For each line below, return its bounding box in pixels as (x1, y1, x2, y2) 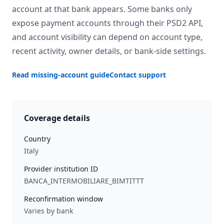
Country (24, 134, 50, 143)
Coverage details (24, 112, 90, 123)
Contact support (109, 70, 166, 79)
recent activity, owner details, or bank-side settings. (12, 45, 206, 56)
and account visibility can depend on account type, (12, 31, 202, 42)
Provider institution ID (24, 164, 98, 173)
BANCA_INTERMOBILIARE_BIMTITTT (24, 176, 144, 185)
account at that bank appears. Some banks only (12, 3, 192, 14)
